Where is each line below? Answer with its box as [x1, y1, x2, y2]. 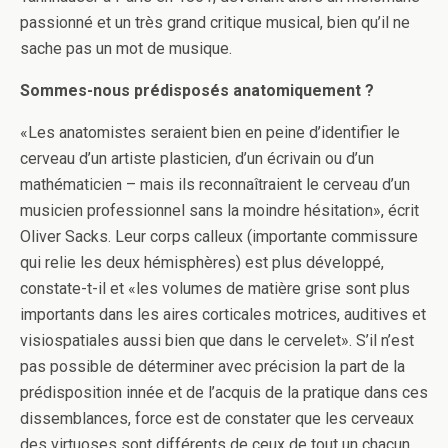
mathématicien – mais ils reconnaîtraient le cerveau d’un [20, 175, 410, 195]
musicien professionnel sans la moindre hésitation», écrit [20, 201, 419, 221]
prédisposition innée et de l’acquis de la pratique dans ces [20, 383, 428, 403]
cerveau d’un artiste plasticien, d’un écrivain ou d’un [20, 149, 374, 169]
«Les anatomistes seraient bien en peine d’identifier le [20, 123, 400, 143]
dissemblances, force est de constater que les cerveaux [20, 409, 414, 429]
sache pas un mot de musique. [20, 39, 232, 59]
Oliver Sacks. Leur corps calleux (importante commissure [20, 227, 418, 247]
